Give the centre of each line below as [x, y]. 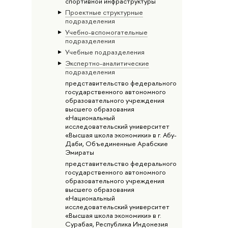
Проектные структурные [104, 12]
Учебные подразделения [105, 52]
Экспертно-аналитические [107, 63]
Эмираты [79, 152]
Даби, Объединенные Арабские [116, 143]
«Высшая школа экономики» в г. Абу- [121, 135]
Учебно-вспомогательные [106, 32]
